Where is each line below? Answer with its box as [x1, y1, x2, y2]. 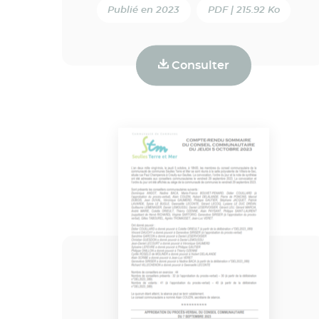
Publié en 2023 [108, 5, 180, 15]
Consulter [168, 59, 229, 71]
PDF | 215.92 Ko [207, 5, 280, 15]
